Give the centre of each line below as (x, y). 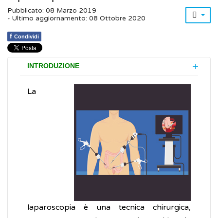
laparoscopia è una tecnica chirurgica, (109, 208)
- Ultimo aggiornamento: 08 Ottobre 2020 (76, 19)
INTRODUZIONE (53, 66)
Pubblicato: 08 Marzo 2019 (52, 11)
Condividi (27, 37)
